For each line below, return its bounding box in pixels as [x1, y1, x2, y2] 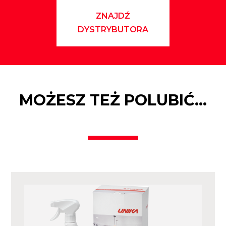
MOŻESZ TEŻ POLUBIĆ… [19, 90, 207, 109]
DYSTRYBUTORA [78, 24, 148, 34]
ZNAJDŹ [96, 11, 130, 21]
